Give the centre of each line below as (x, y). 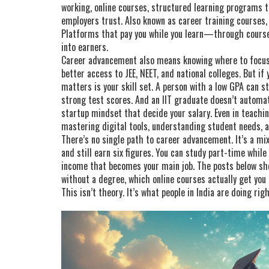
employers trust (91, 20)
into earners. (85, 47)
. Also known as (150, 20)
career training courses (222, 20)
